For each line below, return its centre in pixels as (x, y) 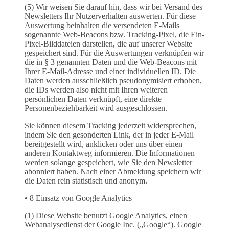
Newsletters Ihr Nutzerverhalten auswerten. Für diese (110, 16)
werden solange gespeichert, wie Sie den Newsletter (108, 163)
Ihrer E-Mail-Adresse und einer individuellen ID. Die (110, 72)
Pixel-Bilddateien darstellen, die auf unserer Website (108, 44)
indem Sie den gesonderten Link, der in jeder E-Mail (109, 135)
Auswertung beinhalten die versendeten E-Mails (102, 26)
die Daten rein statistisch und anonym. (86, 181)
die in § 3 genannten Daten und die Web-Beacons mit (111, 62)
